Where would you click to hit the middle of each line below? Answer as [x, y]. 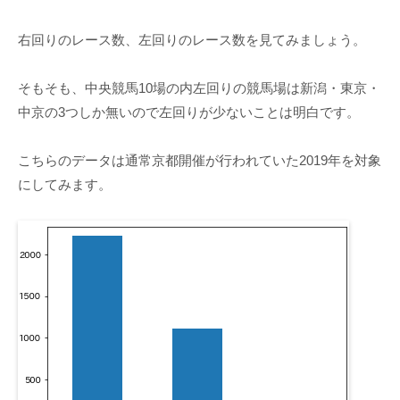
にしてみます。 [65, 185]
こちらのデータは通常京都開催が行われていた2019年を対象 [200, 161]
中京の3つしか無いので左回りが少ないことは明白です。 [189, 112]
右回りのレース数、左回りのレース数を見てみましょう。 [192, 40]
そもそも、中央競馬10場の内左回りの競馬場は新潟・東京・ [199, 88]
